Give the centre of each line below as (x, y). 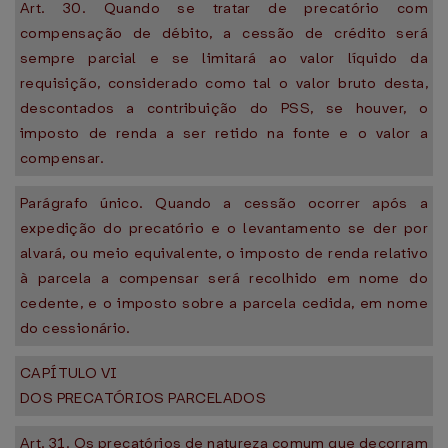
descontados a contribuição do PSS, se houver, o (224, 108)
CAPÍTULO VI (69, 373)
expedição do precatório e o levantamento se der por (224, 228)
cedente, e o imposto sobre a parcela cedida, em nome (224, 303)
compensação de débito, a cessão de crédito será (224, 33)
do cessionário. (75, 328)
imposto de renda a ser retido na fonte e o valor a (224, 133)
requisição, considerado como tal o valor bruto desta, (224, 83)
